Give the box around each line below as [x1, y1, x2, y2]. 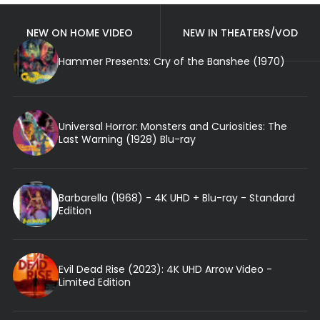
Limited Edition [58, 274, 131, 289]
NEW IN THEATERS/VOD [182, 25, 298, 40]
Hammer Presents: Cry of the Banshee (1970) [58, 54, 285, 69]
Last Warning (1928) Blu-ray [58, 131, 196, 146]
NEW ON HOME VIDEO [26, 25, 134, 40]
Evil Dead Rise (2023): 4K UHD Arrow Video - [58, 261, 272, 276]
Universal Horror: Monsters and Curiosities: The [58, 119, 287, 134]
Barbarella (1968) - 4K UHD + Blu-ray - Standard [58, 190, 295, 205]
